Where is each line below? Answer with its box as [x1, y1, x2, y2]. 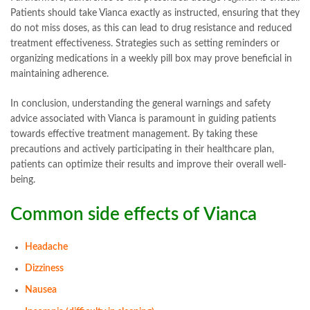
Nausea [25, 285, 57, 295]
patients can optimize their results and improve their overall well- [10, 159, 286, 170]
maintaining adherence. [10, 69, 109, 79]
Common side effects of [10, 205, 199, 224]
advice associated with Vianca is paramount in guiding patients [10, 113, 276, 124]
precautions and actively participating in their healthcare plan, [10, 144, 274, 154]
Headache [25, 241, 68, 252]
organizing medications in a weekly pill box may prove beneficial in [10, 53, 292, 64]
